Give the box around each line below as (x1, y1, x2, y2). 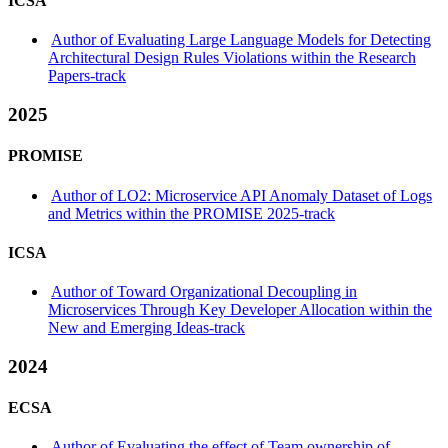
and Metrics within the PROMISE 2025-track (48, 204, 335, 222)
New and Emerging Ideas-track (48, 319, 245, 337)
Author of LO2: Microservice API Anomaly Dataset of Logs (51, 186, 433, 204)
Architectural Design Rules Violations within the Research (48, 49, 416, 67)
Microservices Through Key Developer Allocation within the (48, 301, 432, 319)
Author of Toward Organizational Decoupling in (51, 283, 358, 301)
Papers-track (48, 67, 126, 85)
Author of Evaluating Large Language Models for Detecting (51, 31, 432, 49)
